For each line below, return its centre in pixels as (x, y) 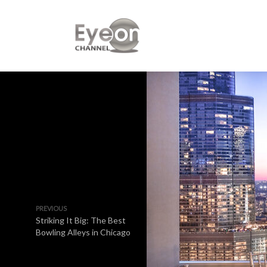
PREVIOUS (51, 208)
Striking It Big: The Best (81, 220)
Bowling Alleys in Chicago (84, 232)
